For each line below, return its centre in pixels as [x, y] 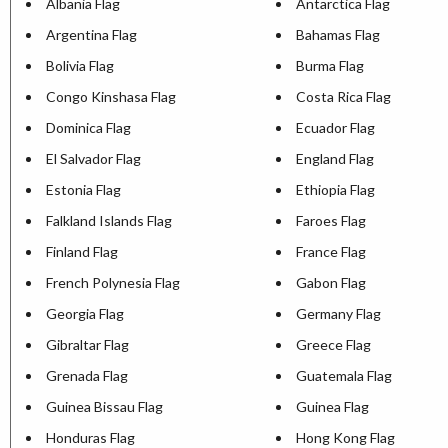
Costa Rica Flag [343, 97]
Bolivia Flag [80, 66]
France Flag [331, 252]
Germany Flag [338, 314]
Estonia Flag [83, 190]
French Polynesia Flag [113, 283]
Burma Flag [330, 66]
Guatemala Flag [344, 376]
